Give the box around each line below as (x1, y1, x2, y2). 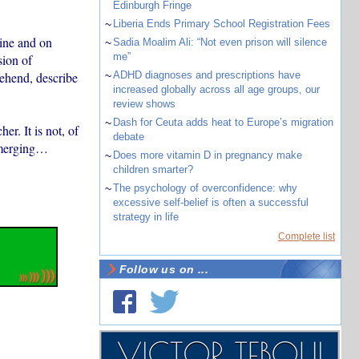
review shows (112, 98, 175, 110)
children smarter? (112, 163, 193, 175)
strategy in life (112, 211, 179, 223)
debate (112, 131, 144, 143)
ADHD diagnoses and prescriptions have (112, 69, 301, 81)
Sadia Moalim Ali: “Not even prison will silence (112, 36, 327, 48)
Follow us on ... (119, 263, 209, 276)
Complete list (278, 231, 335, 242)
